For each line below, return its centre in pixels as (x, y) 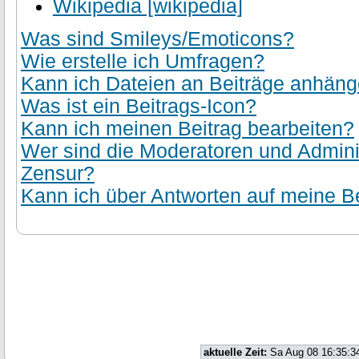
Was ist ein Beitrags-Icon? (139, 106)
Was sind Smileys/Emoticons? (157, 39)
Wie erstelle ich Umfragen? (143, 61)
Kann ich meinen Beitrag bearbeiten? (188, 129)
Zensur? (58, 173)
